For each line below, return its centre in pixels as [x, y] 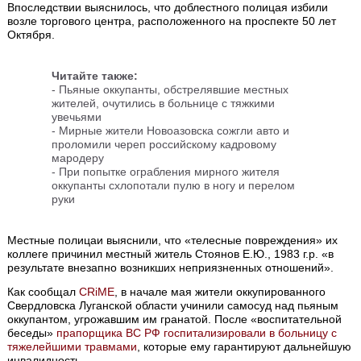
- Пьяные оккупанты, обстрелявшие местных [170, 90]
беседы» [32, 333]
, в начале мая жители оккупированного [220, 292]
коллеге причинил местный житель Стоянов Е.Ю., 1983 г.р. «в [171, 254]
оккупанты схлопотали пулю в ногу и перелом [174, 186]
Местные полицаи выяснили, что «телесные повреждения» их [173, 241]
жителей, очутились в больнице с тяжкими [164, 104]
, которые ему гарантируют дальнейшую [245, 347]
